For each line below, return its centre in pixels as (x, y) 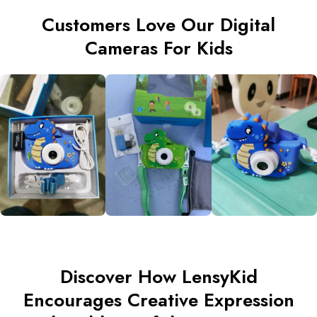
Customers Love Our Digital (158, 25)
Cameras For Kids (158, 48)
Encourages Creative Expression (158, 300)
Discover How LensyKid (158, 276)
